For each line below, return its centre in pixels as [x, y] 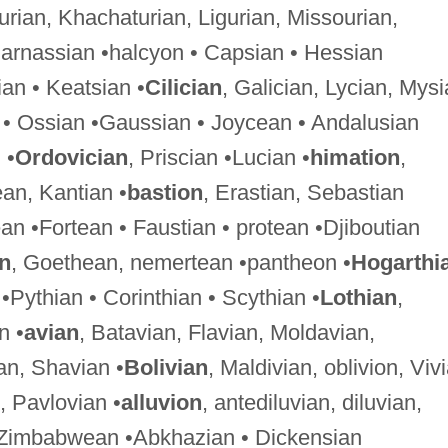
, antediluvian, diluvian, [311, 402]
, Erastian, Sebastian [303, 192]
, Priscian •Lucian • [218, 157]
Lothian [358, 297]
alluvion [161, 402]
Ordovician [71, 157]
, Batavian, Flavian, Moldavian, [226, 332]
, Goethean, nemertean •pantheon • [180, 262]
